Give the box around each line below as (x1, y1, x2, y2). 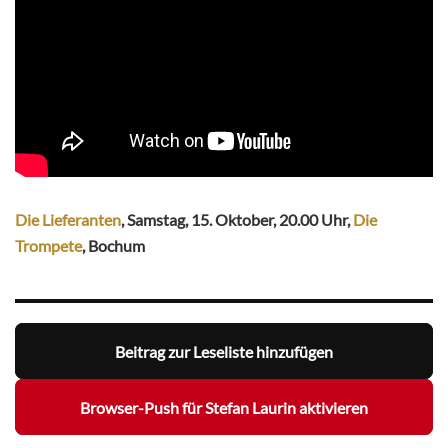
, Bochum (82, 236, 145, 256)
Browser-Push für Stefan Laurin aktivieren (80, 397, 368, 417)
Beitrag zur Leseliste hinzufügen (115, 341, 333, 361)
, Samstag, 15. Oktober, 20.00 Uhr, (121, 210, 353, 230)
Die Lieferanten (15, 210, 121, 230)
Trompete (15, 236, 82, 256)
